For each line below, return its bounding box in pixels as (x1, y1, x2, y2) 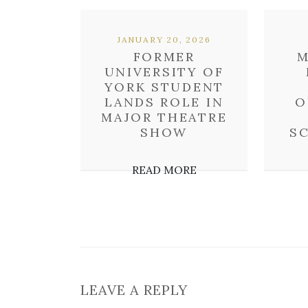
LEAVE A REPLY (80, 281, 188, 298)
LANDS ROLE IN (104, 94, 224, 110)
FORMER (133, 49, 195, 65)
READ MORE (131, 163, 197, 177)
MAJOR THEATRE (101, 109, 228, 125)
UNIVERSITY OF (104, 64, 224, 80)
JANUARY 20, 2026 (117, 34, 211, 45)
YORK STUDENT (104, 79, 224, 95)
